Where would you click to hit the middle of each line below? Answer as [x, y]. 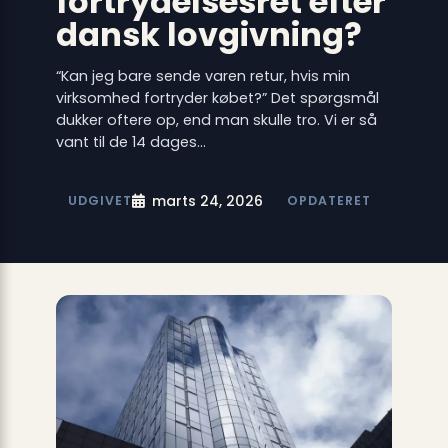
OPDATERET [328, 201]
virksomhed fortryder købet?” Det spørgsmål [217, 97]
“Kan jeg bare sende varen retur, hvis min [202, 75]
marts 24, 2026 [207, 200]
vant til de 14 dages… [130, 141]
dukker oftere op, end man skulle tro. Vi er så [216, 119]
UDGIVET [99, 201]
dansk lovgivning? [208, 34]
